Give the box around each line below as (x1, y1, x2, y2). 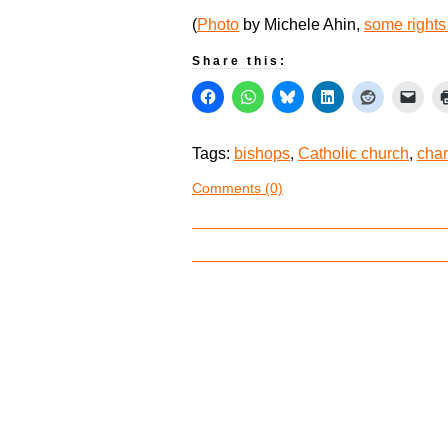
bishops (234, 145, 290, 163)
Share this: (192, 54, 287, 69)
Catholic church (298, 145, 409, 163)
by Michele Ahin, (239, 16, 364, 34)
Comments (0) (192, 180, 283, 197)
